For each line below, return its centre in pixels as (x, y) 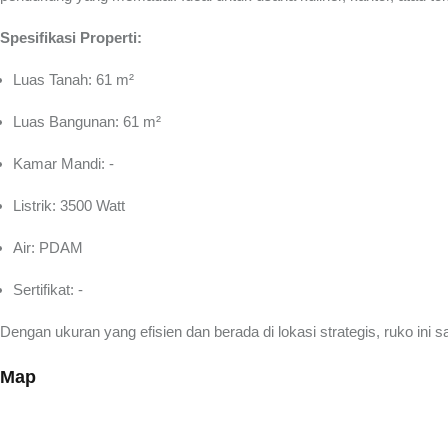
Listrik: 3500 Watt (69, 205)
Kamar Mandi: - (63, 163)
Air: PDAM (48, 247)
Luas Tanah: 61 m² (73, 79)
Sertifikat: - (48, 289)
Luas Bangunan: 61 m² (87, 121)
